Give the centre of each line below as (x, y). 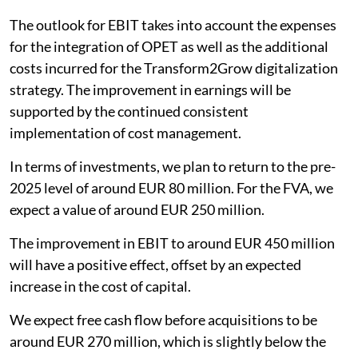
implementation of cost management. (125, 132)
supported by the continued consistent (129, 111)
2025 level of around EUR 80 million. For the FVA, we (171, 187)
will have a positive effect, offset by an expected (155, 264)
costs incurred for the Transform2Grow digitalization (174, 68)
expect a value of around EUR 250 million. (137, 209)
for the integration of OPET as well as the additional (169, 46)
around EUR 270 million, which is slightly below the (168, 341)
